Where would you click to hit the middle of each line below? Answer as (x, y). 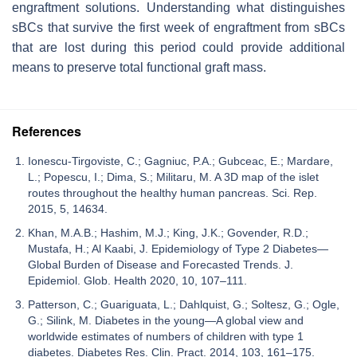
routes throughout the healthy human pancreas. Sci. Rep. (173, 193)
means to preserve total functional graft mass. (139, 68)
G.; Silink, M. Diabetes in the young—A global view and (166, 321)
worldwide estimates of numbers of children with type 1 (166, 337)
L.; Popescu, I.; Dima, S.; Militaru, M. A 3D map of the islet (173, 177)
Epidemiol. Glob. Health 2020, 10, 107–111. (137, 281)
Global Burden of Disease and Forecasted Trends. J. (161, 265)
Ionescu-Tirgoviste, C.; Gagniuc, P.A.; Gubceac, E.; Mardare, (180, 161)
